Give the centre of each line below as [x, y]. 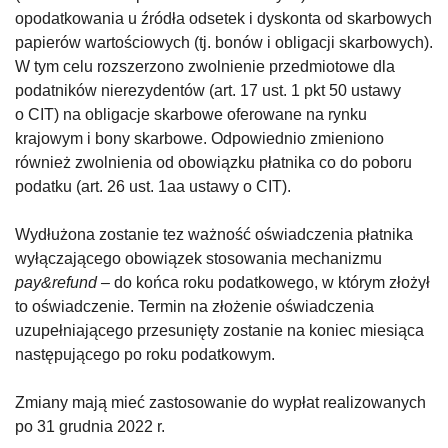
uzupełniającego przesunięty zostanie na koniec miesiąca [219, 331]
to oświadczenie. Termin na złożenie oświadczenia [194, 307]
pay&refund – [64, 283]
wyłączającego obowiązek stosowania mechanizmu [198, 259]
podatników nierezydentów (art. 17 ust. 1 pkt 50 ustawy [208, 91]
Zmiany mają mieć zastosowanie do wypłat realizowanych [220, 403]
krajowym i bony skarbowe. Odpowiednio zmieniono [199, 139]
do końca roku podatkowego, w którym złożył [272, 283]
